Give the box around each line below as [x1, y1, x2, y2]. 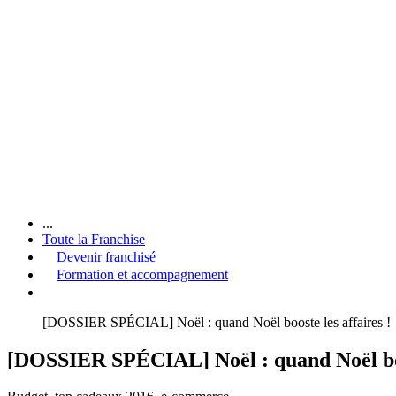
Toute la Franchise [42, 231, 145, 247]
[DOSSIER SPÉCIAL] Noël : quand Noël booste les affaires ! [42, 314, 391, 330]
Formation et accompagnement [57, 266, 228, 282]
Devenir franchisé [57, 248, 156, 264]
